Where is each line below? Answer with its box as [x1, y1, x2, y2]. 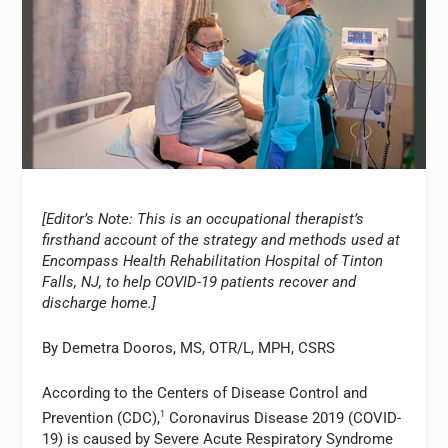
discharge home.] [42, 294, 157, 312]
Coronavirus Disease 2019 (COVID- [165, 409, 402, 427]
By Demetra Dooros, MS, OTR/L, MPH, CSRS [42, 339, 336, 357]
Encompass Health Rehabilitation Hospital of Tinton [42, 252, 384, 270]
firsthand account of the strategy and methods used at [42, 231, 401, 249]
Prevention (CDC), [42, 409, 161, 427]
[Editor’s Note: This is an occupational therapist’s [42, 210, 365, 228]
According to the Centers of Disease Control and [42, 384, 368, 402]
